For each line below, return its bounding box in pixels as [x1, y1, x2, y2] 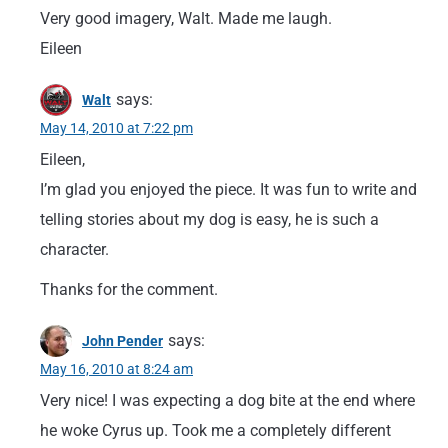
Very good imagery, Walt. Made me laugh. [40, 9, 332, 28]
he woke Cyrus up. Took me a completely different [40, 421, 391, 440]
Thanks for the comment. [40, 280, 218, 299]
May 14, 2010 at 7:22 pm [40, 120, 193, 136]
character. [40, 240, 109, 259]
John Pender [82, 333, 163, 349]
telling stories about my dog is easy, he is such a [40, 210, 379, 229]
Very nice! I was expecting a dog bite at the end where [40, 391, 415, 410]
